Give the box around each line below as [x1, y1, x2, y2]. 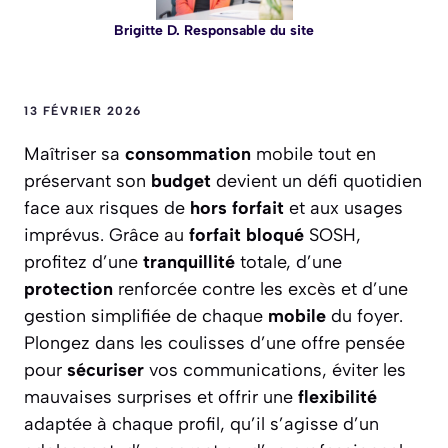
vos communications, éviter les [144, 358, 406, 381]
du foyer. [326, 304, 403, 327]
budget [151, 169, 211, 192]
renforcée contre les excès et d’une [113, 277, 408, 300]
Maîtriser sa [24, 142, 125, 165]
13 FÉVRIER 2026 [24, 103, 142, 118]
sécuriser [67, 358, 144, 381]
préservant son [24, 169, 151, 192]
